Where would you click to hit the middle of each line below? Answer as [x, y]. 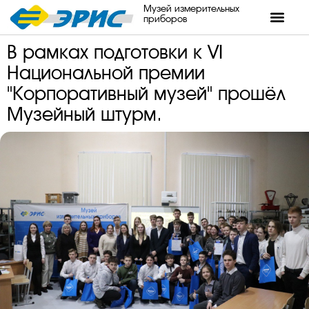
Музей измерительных [191, 8]
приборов [165, 19]
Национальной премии [106, 73]
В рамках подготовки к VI [115, 52]
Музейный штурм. [84, 114]
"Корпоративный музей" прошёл [146, 94]
